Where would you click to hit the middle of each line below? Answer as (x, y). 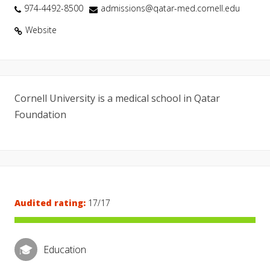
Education (65, 249)
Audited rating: (50, 203)
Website (41, 30)
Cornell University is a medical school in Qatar (117, 98)
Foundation (40, 115)
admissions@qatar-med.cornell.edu (170, 8)
